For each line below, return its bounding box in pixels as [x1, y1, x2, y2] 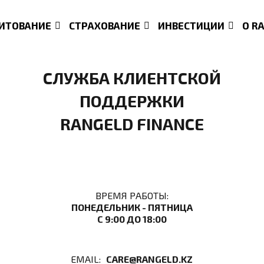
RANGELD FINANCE [60, 113, 204, 134]
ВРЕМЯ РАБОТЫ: [95, 189, 169, 201]
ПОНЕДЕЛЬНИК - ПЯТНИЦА [71, 201, 193, 213]
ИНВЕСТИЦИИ [158, 19, 225, 31]
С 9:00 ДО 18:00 [97, 213, 167, 225]
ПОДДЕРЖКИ [79, 90, 184, 111]
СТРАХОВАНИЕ [69, 19, 140, 31]
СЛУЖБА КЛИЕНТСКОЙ [42, 67, 221, 88]
